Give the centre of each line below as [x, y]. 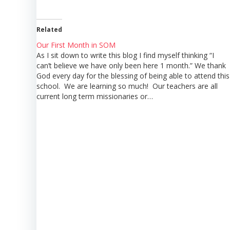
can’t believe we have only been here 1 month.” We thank [131, 65]
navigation [85, 205]
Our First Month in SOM [76, 45]
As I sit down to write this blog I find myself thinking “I [125, 55]
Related [49, 29]
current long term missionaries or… [95, 96]
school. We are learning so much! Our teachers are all [127, 86]
